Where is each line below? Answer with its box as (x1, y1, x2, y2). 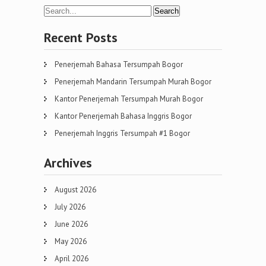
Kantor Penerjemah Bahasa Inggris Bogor (55, 111, 192, 122)
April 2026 (55, 254, 88, 264)
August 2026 (55, 185, 96, 195)
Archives (44, 154, 92, 172)
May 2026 (55, 236, 87, 247)
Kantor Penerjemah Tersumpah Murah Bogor (55, 94, 203, 104)
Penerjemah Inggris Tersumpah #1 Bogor (55, 128, 190, 139)
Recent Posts (44, 29, 118, 46)
